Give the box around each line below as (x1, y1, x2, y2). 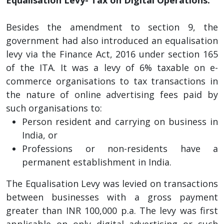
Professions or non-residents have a (22, 142, 218, 154)
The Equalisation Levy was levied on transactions (6, 177, 218, 189)
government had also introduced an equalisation (6, 34, 218, 46)
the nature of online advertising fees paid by (6, 88, 218, 100)
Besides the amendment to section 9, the (6, 20, 218, 33)
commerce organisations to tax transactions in (6, 74, 218, 87)
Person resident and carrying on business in (22, 115, 218, 127)
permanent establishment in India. (22, 155, 171, 168)
